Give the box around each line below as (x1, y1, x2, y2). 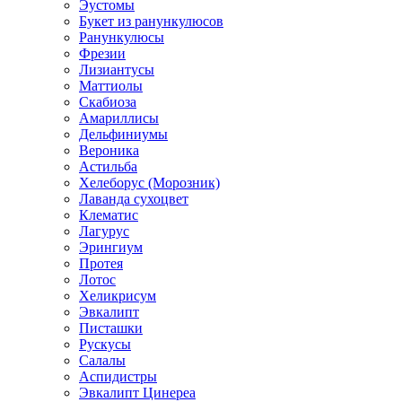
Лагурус (79, 223, 129, 239)
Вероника (79, 142, 139, 158)
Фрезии (79, 45, 126, 61)
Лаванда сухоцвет (79, 190, 188, 206)
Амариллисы (79, 109, 159, 126)
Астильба (79, 158, 137, 174)
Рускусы (79, 336, 131, 352)
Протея (79, 255, 123, 271)
